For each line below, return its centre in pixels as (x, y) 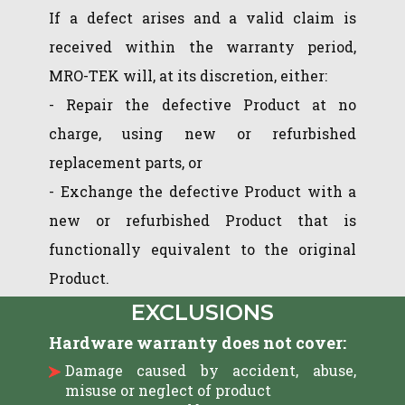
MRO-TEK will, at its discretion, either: (190, 75)
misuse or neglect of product (168, 390)
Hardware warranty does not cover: (198, 343)
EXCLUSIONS (202, 312)
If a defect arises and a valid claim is (202, 18)
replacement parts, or (127, 162)
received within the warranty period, (202, 47)
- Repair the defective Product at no (202, 104)
